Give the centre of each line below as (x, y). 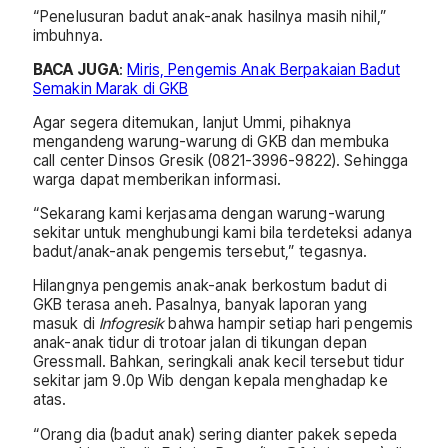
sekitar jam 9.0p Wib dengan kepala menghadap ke (210, 381)
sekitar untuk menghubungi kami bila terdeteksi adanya (223, 233)
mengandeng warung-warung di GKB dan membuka (211, 142)
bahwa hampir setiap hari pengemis (291, 324)
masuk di (66, 324)
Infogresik (134, 324)
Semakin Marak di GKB (111, 88)
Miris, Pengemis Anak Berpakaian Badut (263, 69)
